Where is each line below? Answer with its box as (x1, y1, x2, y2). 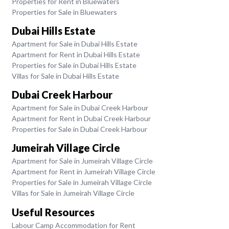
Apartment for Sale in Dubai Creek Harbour (11, 103, 148, 112)
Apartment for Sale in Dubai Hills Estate (11, 39, 138, 48)
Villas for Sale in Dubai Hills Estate (11, 71, 119, 80)
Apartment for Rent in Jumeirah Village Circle (11, 167, 155, 176)
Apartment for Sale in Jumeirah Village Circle (11, 156, 153, 166)
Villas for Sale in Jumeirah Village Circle (11, 189, 134, 198)
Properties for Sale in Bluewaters (11, 7, 117, 16)
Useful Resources (11, 205, 95, 218)
